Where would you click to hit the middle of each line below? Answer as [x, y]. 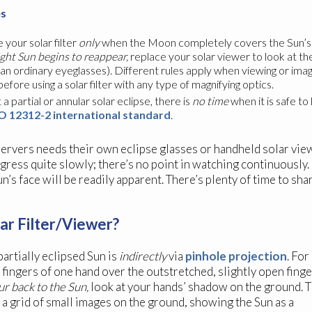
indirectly [143, 256]
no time [210, 101]
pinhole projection [236, 256]
